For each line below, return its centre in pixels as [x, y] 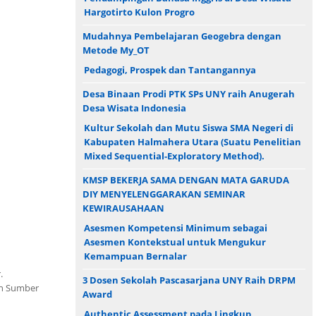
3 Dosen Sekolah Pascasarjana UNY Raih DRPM [189, 280]
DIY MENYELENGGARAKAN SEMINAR [164, 194]
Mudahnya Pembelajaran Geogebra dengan [182, 36]
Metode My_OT [116, 50]
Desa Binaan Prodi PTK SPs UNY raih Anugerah [189, 93]
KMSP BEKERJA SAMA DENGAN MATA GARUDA [186, 180]
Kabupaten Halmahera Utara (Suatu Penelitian [193, 141]
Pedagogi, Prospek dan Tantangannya [170, 69]
